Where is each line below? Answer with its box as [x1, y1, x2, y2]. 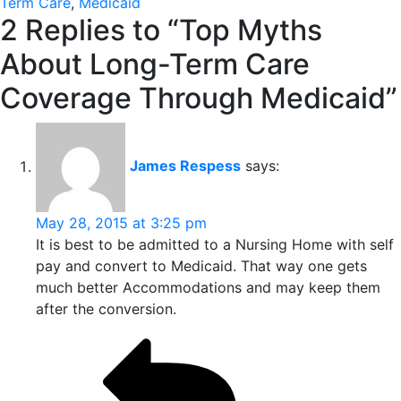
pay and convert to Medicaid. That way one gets [36, 257, 367, 276]
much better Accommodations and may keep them [36, 278, 380, 297]
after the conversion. [36, 300, 176, 319]
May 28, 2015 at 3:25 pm [36, 214, 207, 233]
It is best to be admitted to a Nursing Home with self [36, 235, 394, 254]
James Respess [130, 157, 241, 175]
